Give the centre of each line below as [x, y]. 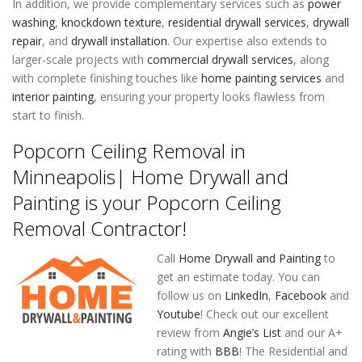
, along [311, 59]
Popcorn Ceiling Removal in [129, 151]
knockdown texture [110, 22]
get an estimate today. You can [238, 276]
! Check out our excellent [265, 314]
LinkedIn [246, 295]
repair [27, 41]
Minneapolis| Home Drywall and [150, 177]
